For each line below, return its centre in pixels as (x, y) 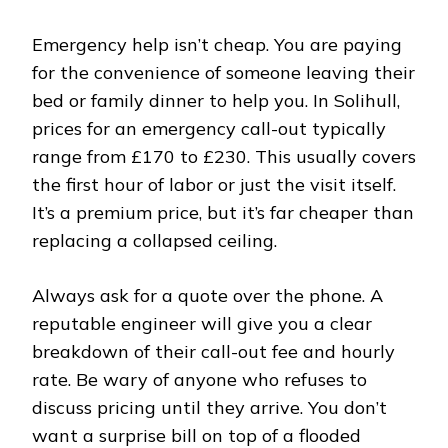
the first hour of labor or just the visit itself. (214, 185)
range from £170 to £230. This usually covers (224, 157)
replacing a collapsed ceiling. (154, 241)
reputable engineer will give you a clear (202, 324)
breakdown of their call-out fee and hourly (213, 352)
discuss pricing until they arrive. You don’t (209, 408)
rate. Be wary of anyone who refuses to (199, 380)
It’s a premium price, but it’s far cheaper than (223, 213)
